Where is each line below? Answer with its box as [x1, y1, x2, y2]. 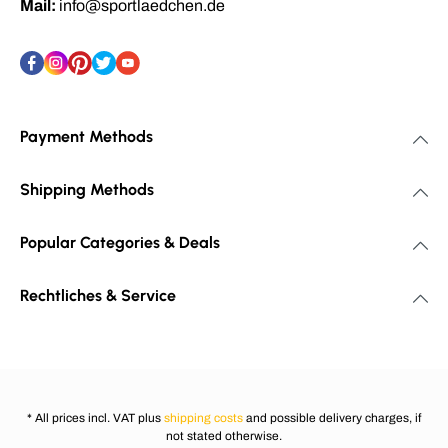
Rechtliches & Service [20, 286, 176, 306]
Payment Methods [20, 127, 153, 147]
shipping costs [164, 411, 243, 426]
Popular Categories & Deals [20, 233, 220, 253]
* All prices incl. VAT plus [27, 411, 164, 426]
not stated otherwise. [166, 429, 282, 444]
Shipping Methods [20, 180, 154, 200]
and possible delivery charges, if [243, 411, 421, 426]
